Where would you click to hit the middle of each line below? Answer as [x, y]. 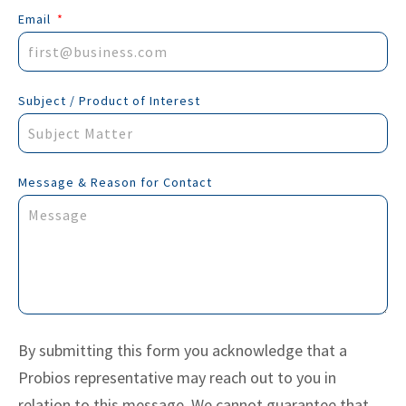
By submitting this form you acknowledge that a [183, 350]
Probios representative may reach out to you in [177, 377]
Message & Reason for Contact [115, 182]
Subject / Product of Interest [109, 100]
